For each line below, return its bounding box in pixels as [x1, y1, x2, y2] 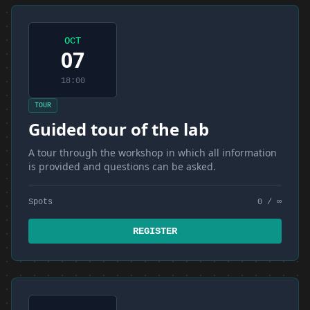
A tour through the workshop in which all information [28, 146, 277, 159]
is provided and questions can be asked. [28, 160, 216, 173]
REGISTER [133, 226, 177, 237]
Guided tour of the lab [28, 118, 209, 140]
